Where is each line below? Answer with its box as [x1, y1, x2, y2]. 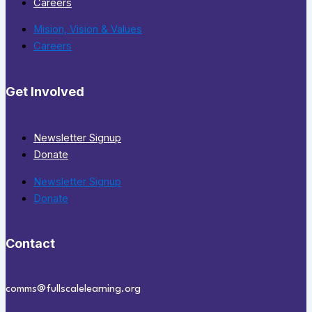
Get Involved [6, 84, 84, 100]
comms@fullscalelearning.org [6, 283, 141, 295]
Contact [6, 235, 55, 251]
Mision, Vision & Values [33, 23, 142, 36]
